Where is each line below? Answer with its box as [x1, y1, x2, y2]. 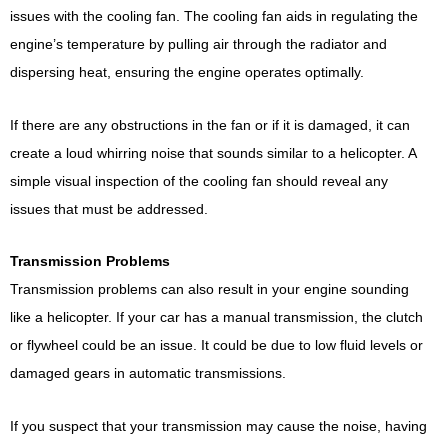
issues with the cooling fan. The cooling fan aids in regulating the [10, 8, 418, 25]
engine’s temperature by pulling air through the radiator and [10, 36, 387, 53]
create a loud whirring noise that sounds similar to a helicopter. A [10, 144, 416, 161]
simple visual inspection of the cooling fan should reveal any [10, 172, 388, 189]
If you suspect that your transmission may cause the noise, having [10, 417, 427, 434]
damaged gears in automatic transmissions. [10, 365, 286, 382]
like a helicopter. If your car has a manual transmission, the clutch [10, 309, 423, 326]
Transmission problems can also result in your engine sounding [10, 281, 409, 298]
